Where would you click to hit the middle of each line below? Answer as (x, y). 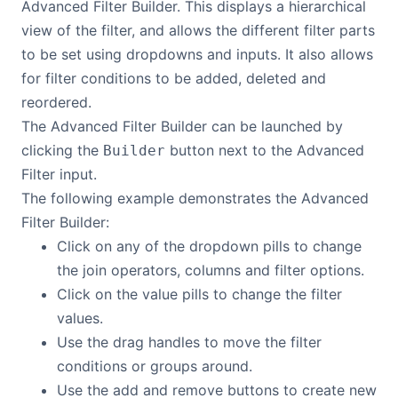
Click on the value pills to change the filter (199, 294)
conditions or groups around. (155, 366)
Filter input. (59, 174)
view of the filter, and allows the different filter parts (198, 30)
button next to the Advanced (265, 150)
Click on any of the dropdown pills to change (209, 246)
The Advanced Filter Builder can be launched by (182, 126)
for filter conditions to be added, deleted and (174, 78)
